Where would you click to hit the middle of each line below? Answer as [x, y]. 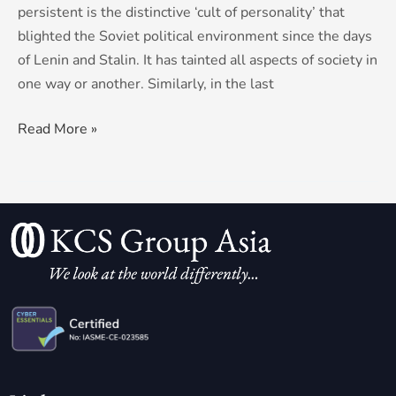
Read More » [57, 129]
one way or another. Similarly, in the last [146, 84]
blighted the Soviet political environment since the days [195, 36]
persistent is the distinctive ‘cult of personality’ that [181, 12]
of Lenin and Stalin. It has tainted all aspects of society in [198, 60]
